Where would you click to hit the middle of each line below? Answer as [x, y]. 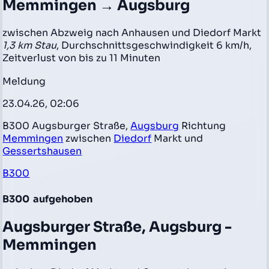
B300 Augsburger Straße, [67, 126]
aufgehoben [62, 199]
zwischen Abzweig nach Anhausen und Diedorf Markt [132, 32]
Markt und [177, 139]
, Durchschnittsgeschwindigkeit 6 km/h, [154, 45]
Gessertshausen [42, 151]
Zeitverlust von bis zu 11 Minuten [82, 58]
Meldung [24, 82]
